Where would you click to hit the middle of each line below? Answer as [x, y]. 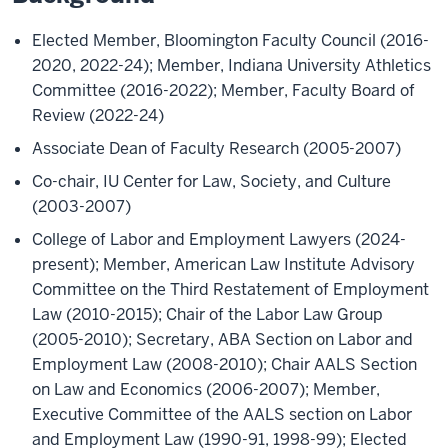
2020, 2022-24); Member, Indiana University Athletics [231, 65]
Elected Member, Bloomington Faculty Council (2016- [230, 40]
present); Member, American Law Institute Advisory [223, 264]
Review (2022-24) [98, 115]
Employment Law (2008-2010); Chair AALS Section [224, 364]
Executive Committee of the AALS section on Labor [222, 414]
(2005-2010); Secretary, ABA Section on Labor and [222, 339]
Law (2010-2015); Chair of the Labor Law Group [207, 314]
